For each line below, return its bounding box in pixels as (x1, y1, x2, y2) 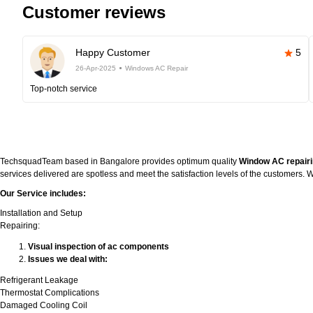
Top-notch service (30, 84, 97, 94)
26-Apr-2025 (75, 64, 116, 72)
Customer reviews (22, 3, 166, 22)
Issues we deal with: (28, 254, 108, 264)
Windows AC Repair (125, 64, 188, 72)
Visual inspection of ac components (28, 242, 169, 252)
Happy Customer (75, 47, 150, 58)
